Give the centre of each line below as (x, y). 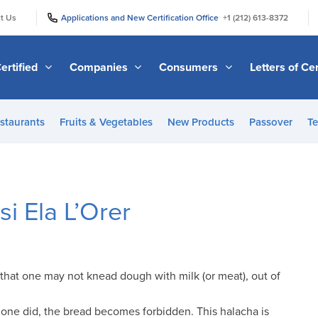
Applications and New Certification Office (142, 17)
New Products (201, 122)
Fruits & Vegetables (106, 122)
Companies (100, 67)
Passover (270, 122)
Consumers (190, 67)
